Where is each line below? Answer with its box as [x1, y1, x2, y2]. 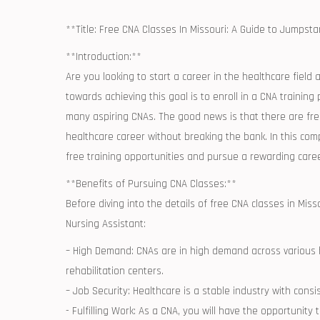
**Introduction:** [66, 50, 141, 64]
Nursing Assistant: [66, 217, 146, 231]
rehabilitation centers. [66, 264, 164, 278]
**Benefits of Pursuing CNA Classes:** [66, 177, 236, 191]
